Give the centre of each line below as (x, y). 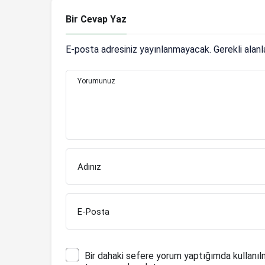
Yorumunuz (96, 81)
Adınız (89, 167)
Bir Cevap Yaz (96, 19)
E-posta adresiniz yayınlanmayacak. (138, 49)
